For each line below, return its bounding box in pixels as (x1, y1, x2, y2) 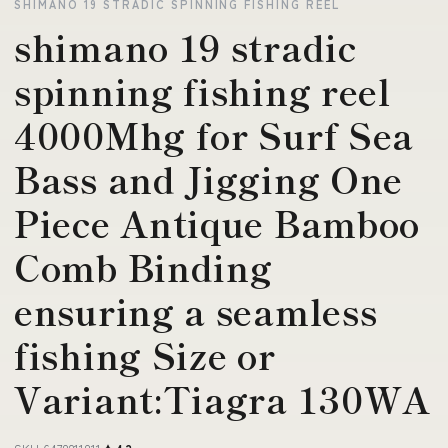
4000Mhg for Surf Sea (14, 109, 415, 160)
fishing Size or (14, 329, 276, 380)
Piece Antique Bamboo (14, 197, 421, 248)
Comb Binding (14, 241, 273, 292)
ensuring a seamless (14, 285, 378, 336)
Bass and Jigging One (14, 153, 404, 204)
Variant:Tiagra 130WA (14, 373, 432, 424)
